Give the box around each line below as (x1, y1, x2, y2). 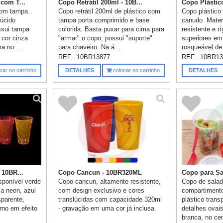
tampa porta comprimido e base (58, 16, 150, 24)
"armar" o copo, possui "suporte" (58, 34, 153, 42)
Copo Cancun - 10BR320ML (58, 168, 142, 176)
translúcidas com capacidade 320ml (58, 195, 162, 203)
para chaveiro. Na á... (58, 43, 121, 51)
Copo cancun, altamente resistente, (58, 177, 161, 185)
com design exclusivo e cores (58, 186, 145, 194)
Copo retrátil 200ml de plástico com (58, 7, 161, 15)
